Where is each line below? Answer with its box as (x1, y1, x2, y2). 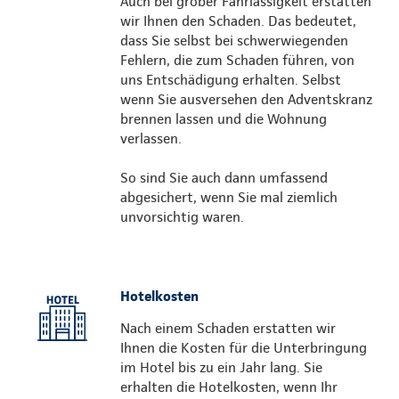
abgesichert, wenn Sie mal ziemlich (120, 188, 338, 206)
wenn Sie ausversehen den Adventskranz (120, 90, 372, 108)
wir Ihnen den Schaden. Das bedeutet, (120, 12, 356, 29)
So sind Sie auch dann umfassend (120, 168, 328, 186)
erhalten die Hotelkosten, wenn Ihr (120, 378, 338, 395)
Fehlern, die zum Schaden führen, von (120, 51, 354, 69)
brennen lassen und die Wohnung (120, 110, 327, 127)
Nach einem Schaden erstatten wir (120, 319, 336, 337)
